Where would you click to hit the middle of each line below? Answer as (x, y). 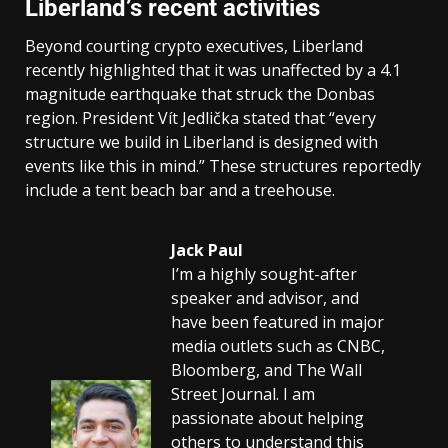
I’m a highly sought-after (264, 273)
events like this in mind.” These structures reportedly (223, 165)
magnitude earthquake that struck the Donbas (200, 93)
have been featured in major (277, 321)
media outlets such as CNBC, (278, 345)
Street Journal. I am (243, 393)
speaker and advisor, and (265, 297)
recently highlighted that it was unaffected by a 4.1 (213, 69)
